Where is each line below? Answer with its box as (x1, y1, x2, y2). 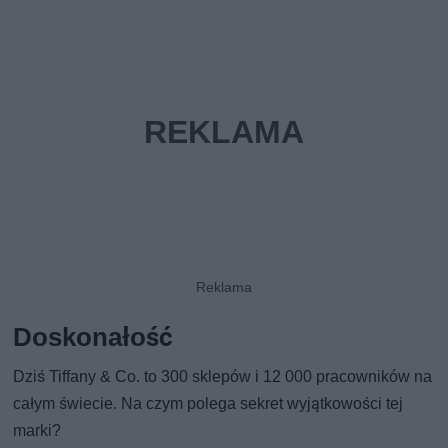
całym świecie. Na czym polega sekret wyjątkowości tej (13, 394, 404, 414)
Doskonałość (13, 322, 174, 353)
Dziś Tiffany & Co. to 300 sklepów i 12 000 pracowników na (13, 367, 433, 387)
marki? (13, 421, 62, 441)
